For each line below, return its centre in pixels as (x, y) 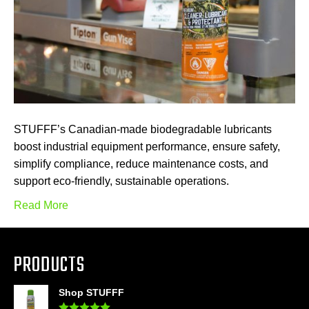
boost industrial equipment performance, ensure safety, (147, 147)
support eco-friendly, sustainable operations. (121, 181)
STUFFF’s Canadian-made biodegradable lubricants (143, 130)
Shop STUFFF (91, 293)
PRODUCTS (49, 266)
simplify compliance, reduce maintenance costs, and (141, 164)
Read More (41, 206)
